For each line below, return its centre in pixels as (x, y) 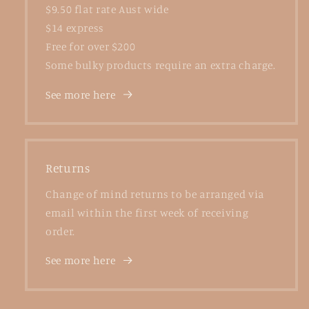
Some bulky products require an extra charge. (161, 65)
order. (60, 231)
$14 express (75, 28)
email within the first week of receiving (147, 212)
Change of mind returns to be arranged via (155, 194)
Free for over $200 (91, 46)
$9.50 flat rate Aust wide (107, 9)
